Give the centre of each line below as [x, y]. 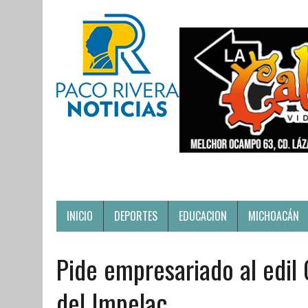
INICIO [80, 216]
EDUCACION [203, 216]
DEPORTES [136, 216]
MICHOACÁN [274, 216]
